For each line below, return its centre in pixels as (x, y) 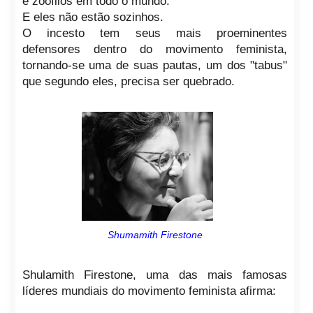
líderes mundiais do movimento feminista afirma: (151, 291)
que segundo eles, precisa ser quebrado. (128, 82)
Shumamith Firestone (155, 235)
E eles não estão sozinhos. (93, 17)
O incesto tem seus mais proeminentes (155, 34)
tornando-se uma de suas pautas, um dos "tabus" (155, 66)
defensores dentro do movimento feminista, (155, 50)
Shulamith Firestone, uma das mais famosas (155, 275)
